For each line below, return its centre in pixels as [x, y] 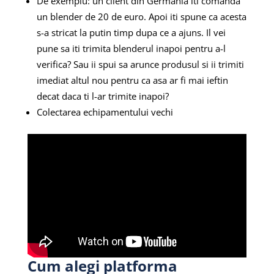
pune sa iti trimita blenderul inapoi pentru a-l [131, 49]
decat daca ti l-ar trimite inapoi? [102, 96]
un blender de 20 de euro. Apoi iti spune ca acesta [141, 17]
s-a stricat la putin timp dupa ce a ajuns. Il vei [131, 33]
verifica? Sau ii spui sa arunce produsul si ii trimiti [140, 65]
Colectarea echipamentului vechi [106, 112]
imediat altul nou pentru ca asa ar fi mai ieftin [132, 80]
